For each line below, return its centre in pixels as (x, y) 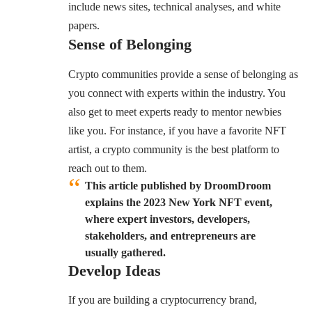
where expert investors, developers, (167, 219)
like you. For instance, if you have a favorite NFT (177, 130)
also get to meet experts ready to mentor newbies (175, 111)
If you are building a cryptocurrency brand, (163, 300)
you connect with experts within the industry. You (177, 93)
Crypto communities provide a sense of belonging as (183, 74)
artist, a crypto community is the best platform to (174, 149)
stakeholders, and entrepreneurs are (170, 235)
